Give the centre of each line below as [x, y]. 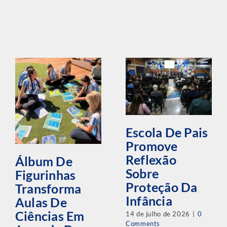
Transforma [48, 188]
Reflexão [151, 160]
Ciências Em [50, 216]
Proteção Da [161, 187]
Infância [149, 201]
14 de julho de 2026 [158, 214]
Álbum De [44, 161]
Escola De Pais [167, 132]
